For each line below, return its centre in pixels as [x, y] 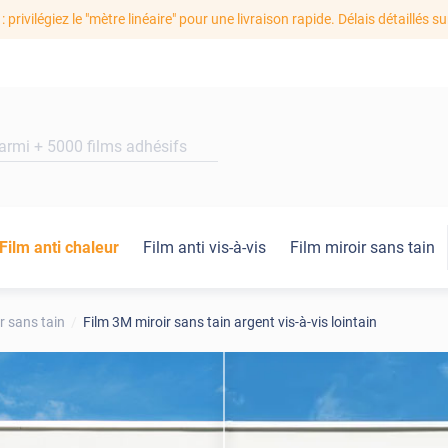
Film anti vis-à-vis [204, 248]
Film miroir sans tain [362, 248]
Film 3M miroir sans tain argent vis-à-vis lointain [229, 322]
